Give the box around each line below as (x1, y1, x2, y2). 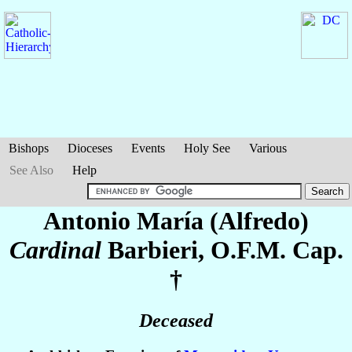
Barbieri (107, 236, 198, 264)
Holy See (184, 141, 230, 155)
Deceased (139, 310, 213, 332)
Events (131, 141, 165, 155)
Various (249, 141, 287, 155)
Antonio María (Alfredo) (43, 207, 309, 235)
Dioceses (68, 141, 112, 155)
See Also (9, 163, 53, 177)
